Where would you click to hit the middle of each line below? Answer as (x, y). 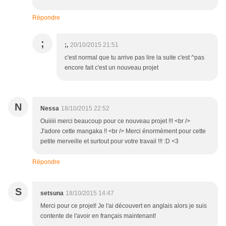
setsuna (52, 193)
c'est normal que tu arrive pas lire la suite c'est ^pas (134, 58)
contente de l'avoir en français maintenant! (98, 216)
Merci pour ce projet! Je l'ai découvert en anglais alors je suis (124, 206)
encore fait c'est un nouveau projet (111, 68)
